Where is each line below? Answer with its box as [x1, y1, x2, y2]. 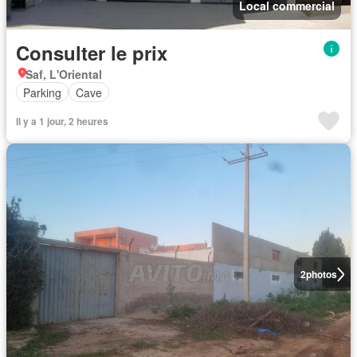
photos [305, 267, 337, 282]
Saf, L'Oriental [25, 66, 102, 83]
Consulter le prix [16, 39, 167, 67]
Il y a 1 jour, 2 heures [16, 114, 108, 129]
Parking [23, 84, 61, 100]
